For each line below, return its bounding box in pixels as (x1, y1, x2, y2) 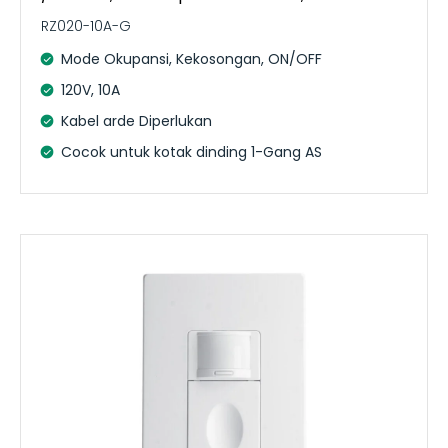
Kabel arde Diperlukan (61, 110, 212, 131)
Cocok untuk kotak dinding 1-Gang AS (61, 141, 322, 162)
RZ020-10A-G (41, 15, 131, 36)
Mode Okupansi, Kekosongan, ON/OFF (61, 48, 322, 69)
